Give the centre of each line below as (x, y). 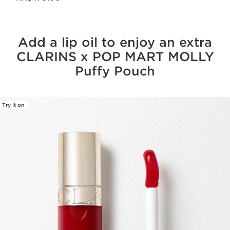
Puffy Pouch (115, 71)
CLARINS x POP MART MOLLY (115, 57)
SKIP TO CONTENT (54, 109)
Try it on (13, 105)
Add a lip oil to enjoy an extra (115, 42)
